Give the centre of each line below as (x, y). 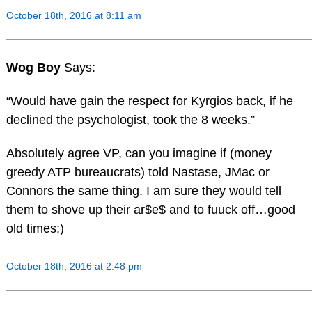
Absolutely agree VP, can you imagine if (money (139, 153)
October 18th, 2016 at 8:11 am (73, 15)
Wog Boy (35, 68)
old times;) (35, 228)
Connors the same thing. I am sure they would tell (143, 191)
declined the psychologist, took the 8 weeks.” (130, 120)
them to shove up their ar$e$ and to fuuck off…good (150, 210)
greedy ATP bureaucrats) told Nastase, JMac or (138, 172)
